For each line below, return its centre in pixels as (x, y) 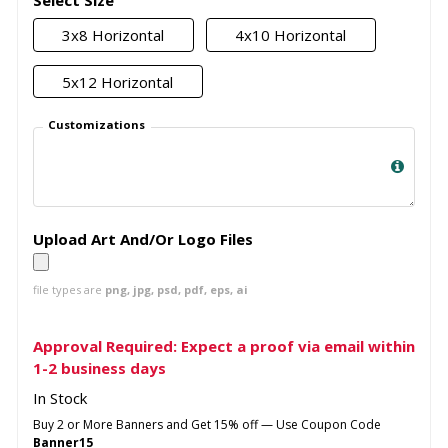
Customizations (97, 124)
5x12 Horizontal (118, 81)
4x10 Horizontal (291, 35)
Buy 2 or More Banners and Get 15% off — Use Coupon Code (206, 425)
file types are (68, 289)
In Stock (59, 397)
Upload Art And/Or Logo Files (142, 239)
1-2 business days (99, 368)
